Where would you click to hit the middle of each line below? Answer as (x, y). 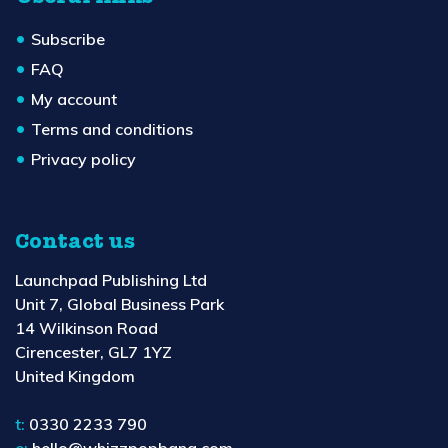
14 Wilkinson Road (86, 327)
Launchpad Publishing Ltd (111, 279)
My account (74, 98)
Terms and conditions (112, 128)
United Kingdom (75, 375)
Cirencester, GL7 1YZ (93, 351)
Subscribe (68, 38)
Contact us (75, 242)
